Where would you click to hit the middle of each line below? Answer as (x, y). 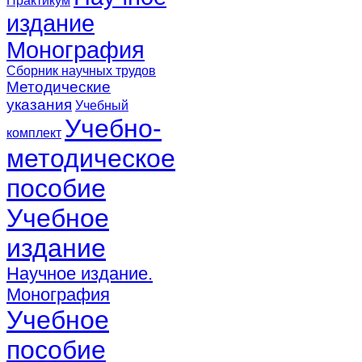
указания (39, 104)
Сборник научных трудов (81, 70)
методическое (91, 158)
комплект (34, 133)
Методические (59, 86)
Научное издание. (80, 273)
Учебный (102, 105)
